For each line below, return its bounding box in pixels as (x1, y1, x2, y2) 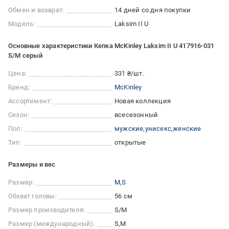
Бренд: (8, 83, 30, 91)
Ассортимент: (8, 97, 52, 105)
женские (173, 125, 201, 133)
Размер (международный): (8, 220, 95, 228)
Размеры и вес (8, 161, 56, 169)
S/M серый (8, 52, 42, 60)
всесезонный (114, 111, 158, 119)
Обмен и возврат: (8, 6, 64, 14)
